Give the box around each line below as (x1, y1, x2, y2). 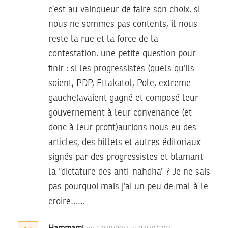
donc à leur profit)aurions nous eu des (48, 123, 196, 132)
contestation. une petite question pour (48, 49, 196, 59)
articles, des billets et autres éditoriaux (48, 137, 201, 147)
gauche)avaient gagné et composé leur (48, 93, 198, 103)
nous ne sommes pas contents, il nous (48, 19, 197, 29)
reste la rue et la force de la (48, 34, 158, 44)
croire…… (48, 196, 85, 206)
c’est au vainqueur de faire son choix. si (48, 5, 200, 14)
